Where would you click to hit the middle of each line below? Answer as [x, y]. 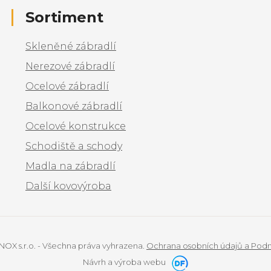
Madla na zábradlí [70, 166]
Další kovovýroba [68, 186]
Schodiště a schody [74, 146]
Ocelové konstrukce [76, 126]
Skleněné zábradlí [71, 46]
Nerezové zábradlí [70, 66]
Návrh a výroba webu [125, 262]
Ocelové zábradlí [67, 86]
